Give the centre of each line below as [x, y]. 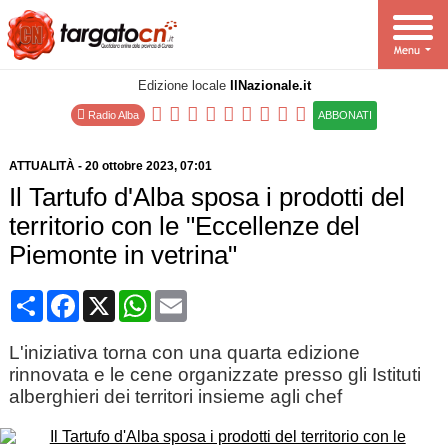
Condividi [76, 297]
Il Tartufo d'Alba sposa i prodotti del [206, 197]
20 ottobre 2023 [129, 166]
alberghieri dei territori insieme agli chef [175, 396]
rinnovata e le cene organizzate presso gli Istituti [214, 374]
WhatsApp [187, 297]
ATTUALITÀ [41, 166]
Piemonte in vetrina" [122, 255]
